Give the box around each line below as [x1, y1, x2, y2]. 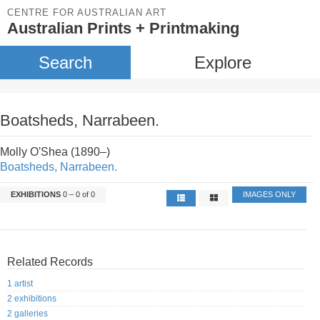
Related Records [7, 256, 93, 268]
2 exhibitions [7, 294, 56, 304]
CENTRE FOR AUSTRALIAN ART [7, 7, 166, 18]
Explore [194, 53, 251, 72]
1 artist [7, 279, 33, 289]
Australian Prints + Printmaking [7, 19, 239, 37]
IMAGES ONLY [243, 190, 296, 199]
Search [38, 53, 92, 72]
